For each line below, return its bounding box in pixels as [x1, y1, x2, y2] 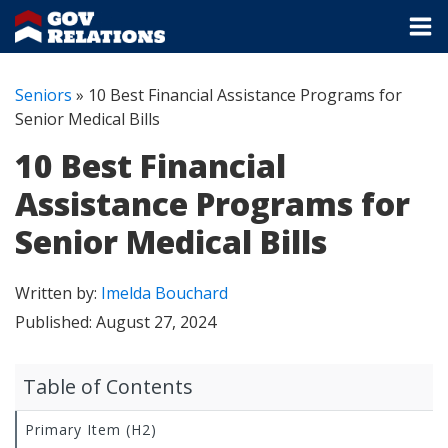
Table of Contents [23, 373, 193, 401]
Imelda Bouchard [101, 282, 228, 305]
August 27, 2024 [96, 311, 216, 334]
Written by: [15, 282, 101, 305]
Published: [15, 311, 96, 334]
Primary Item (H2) [25, 420, 157, 440]
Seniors [15, 84, 72, 107]
